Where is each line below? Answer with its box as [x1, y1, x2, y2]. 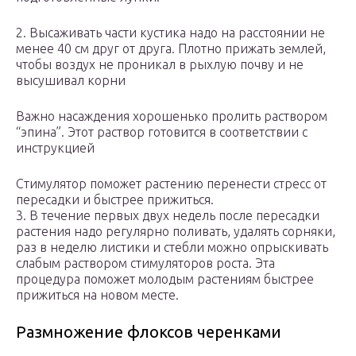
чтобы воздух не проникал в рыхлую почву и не [16, 57, 304, 72]
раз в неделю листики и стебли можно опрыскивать [16, 240, 328, 255]
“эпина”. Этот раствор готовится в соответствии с [16, 125, 308, 140]
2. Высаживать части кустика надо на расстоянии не [16, 25, 325, 41]
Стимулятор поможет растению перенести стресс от [16, 176, 327, 192]
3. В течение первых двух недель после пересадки [16, 208, 319, 223]
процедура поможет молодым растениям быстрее [16, 272, 314, 287]
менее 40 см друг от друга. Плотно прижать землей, [16, 41, 326, 56]
